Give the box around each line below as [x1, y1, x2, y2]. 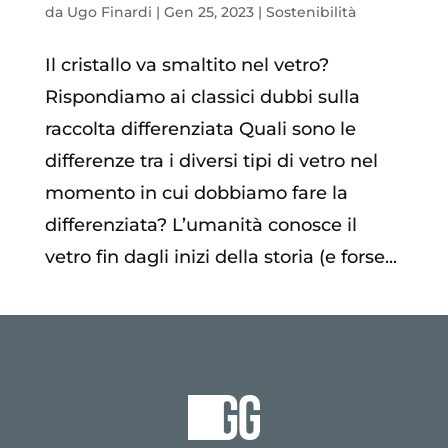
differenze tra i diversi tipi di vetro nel [44, 149, 378, 172]
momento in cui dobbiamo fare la [44, 181, 348, 204]
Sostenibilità [265, 2, 356, 21]
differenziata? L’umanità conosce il [44, 213, 357, 236]
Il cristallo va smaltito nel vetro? [44, 53, 329, 76]
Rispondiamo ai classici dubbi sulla [44, 85, 360, 108]
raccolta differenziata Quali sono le [44, 117, 356, 140]
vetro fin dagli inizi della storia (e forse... [44, 245, 397, 268]
